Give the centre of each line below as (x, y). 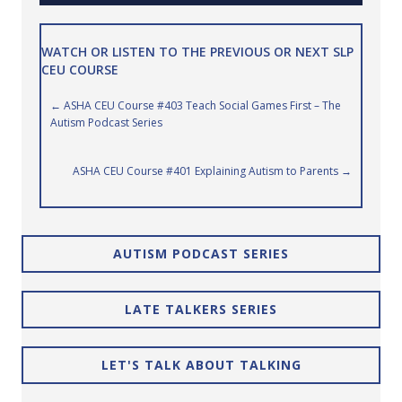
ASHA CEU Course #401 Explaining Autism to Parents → (212, 171)
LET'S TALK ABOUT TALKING (201, 365)
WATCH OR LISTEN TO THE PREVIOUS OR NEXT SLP (197, 52)
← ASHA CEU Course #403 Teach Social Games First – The (196, 105)
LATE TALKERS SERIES (201, 309)
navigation (114, 144)
